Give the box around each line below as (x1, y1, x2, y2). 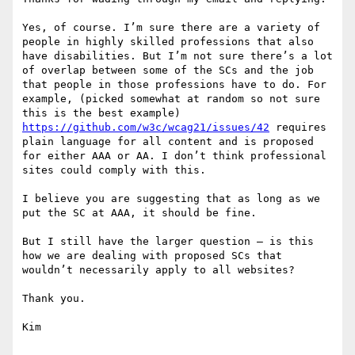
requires (269, 121, 326, 134)
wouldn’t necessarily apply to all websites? (22, 264, 295, 277)
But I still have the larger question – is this (22, 235, 314, 248)
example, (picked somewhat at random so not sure (22, 93, 320, 105)
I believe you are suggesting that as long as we (22, 193, 320, 205)
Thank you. (22, 292, 86, 305)
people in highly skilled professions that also (22, 36, 314, 48)
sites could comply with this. (22, 164, 206, 177)
